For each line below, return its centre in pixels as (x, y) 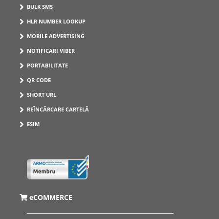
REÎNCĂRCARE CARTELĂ (58, 109)
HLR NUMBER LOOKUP (56, 21)
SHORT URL (42, 94)
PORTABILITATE (47, 65)
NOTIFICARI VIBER (51, 50)
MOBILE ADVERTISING (56, 36)
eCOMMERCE (51, 197)
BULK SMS (40, 6)
